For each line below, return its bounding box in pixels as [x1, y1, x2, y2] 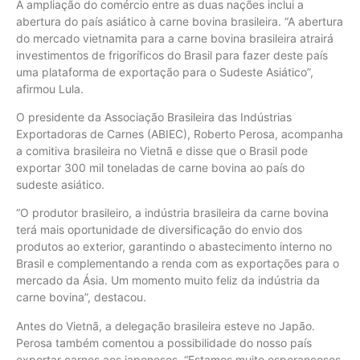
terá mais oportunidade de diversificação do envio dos [16, 223, 302, 237]
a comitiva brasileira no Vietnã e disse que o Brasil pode [16, 143, 308, 157]
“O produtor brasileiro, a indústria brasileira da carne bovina [16, 206, 329, 220]
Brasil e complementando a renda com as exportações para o [16, 256, 339, 271]
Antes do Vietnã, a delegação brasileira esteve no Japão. [16, 318, 315, 333]
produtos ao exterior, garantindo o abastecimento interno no [16, 239, 332, 254]
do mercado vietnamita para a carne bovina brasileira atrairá [16, 31, 333, 45]
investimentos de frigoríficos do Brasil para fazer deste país [16, 47, 328, 62]
